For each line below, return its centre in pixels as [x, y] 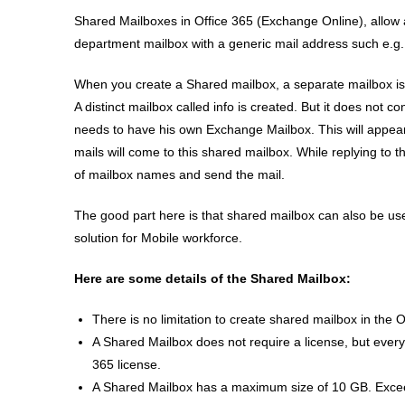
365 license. [127, 364]
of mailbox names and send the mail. [179, 174]
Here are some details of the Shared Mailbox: [212, 278]
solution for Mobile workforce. [158, 238]
